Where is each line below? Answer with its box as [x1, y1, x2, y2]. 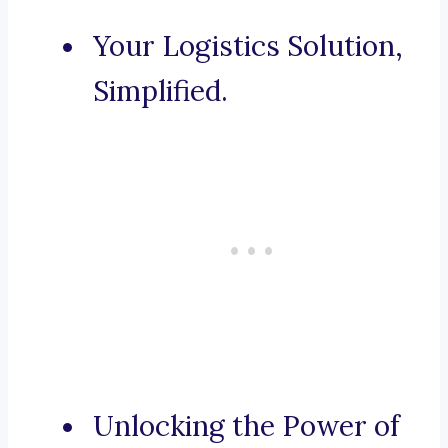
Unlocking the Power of [93, 408, 400, 445]
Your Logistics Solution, [93, 28, 403, 65]
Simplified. [93, 73, 228, 110]
